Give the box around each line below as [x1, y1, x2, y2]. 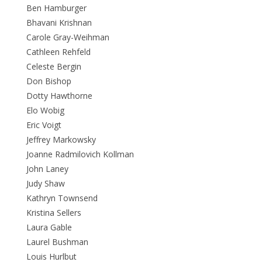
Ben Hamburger [26, 2, 87, 13]
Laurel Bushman [26, 236, 88, 247]
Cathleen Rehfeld [26, 46, 91, 57]
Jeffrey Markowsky [26, 133, 96, 145]
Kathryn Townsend [26, 192, 98, 204]
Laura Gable [26, 221, 72, 233]
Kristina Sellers [26, 206, 81, 218]
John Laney [26, 163, 68, 174]
